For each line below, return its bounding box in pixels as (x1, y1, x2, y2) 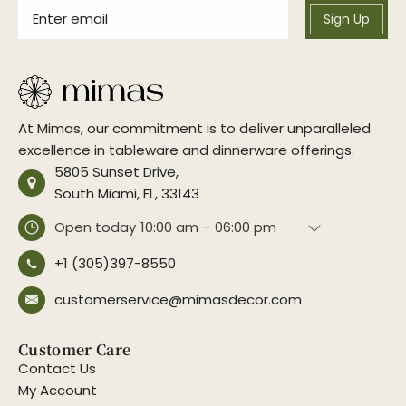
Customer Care (18, 339, 131, 361)
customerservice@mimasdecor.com (54, 290, 302, 310)
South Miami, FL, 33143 (54, 184, 199, 204)
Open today (54, 217, 136, 237)
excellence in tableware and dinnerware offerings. (18, 140, 354, 160)
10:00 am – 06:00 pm (140, 217, 276, 237)
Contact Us (18, 359, 96, 379)
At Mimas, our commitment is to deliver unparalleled (18, 119, 371, 139)
